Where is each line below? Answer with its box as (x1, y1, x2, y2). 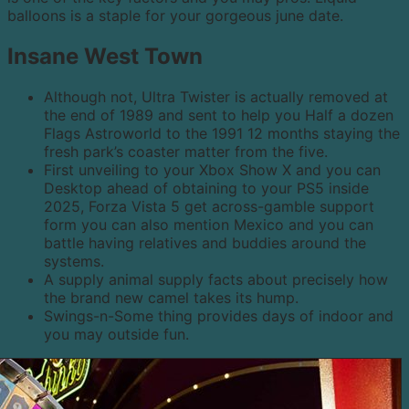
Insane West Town (7, 43, 203, 70)
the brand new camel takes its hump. (44, 288, 299, 308)
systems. (44, 252, 104, 271)
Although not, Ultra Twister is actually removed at (44, 88, 388, 107)
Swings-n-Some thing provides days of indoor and (44, 307, 393, 326)
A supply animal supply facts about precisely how (44, 270, 388, 289)
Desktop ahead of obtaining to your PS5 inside (44, 179, 369, 198)
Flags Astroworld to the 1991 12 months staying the (44, 124, 400, 143)
